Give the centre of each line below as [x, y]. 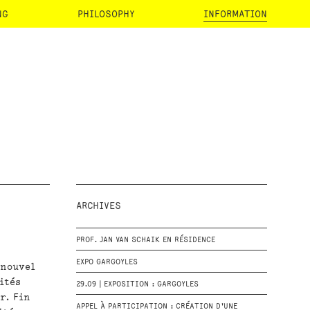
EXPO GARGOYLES [107, 262]
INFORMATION [235, 14]
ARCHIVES [98, 206]
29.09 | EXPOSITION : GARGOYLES [137, 284]
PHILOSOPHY [106, 14]
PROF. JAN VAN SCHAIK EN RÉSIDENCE [145, 240]
